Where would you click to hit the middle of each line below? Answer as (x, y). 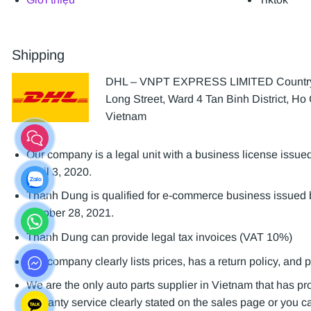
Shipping (38, 54)
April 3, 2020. (59, 171)
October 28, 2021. (70, 213)
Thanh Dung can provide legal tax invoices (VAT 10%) (159, 237)
